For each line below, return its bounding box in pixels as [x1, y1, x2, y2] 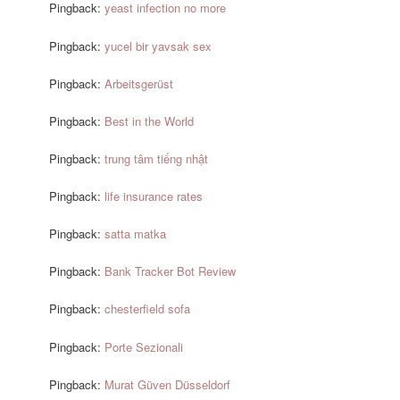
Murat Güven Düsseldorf [104, 375, 231, 393]
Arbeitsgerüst [104, 74, 174, 92]
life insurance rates [104, 187, 204, 205]
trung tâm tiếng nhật [104, 149, 209, 167]
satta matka [104, 225, 167, 243]
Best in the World [104, 112, 195, 129]
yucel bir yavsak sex [104, 37, 212, 54]
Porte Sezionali [104, 337, 184, 355]
